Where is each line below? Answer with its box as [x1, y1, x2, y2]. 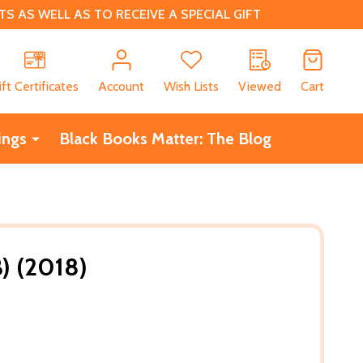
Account [98, 78, 144, 94]
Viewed [238, 78, 281, 94]
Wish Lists [164, 78, 219, 94]
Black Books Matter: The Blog [58, 128, 271, 148]
